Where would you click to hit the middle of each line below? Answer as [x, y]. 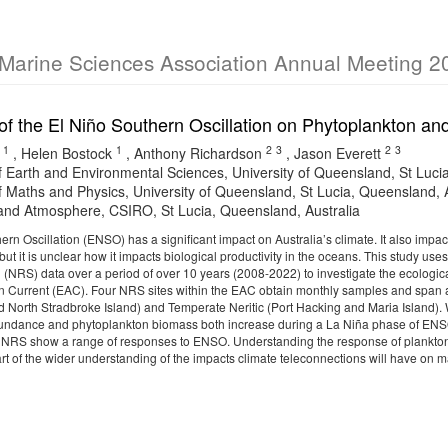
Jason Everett [337, 153]
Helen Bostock [66, 153]
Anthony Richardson [198, 153]
